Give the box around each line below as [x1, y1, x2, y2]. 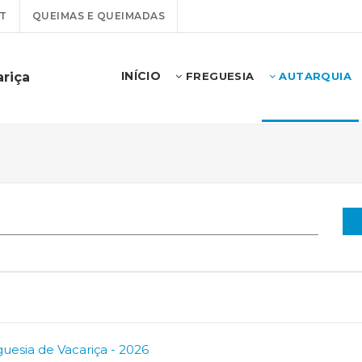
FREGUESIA [182, 69, 255, 82]
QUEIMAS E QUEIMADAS [32, 10, 165, 22]
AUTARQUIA [275, 69, 351, 82]
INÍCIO [120, 69, 162, 83]
